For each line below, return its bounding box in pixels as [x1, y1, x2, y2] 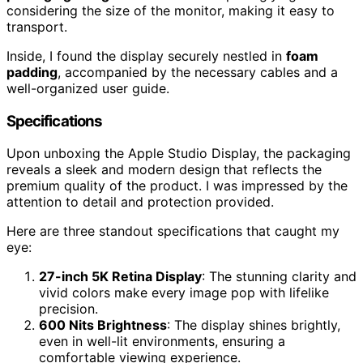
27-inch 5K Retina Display [39, 268, 202, 285]
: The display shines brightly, [167, 317, 340, 334]
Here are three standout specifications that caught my [6, 223, 340, 240]
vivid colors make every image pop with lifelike [39, 284, 329, 301]
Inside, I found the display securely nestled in [6, 48, 286, 64]
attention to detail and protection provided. [6, 194, 274, 211]
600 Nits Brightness [39, 317, 167, 334]
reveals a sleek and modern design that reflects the [6, 161, 322, 178]
